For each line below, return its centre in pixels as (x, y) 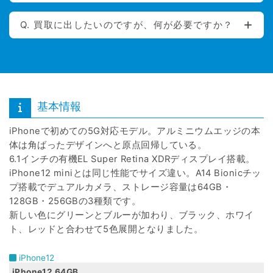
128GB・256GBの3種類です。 (75, 201)
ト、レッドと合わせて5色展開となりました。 (106, 229)
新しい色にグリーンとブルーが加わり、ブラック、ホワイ (132, 215)
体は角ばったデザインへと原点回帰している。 (108, 145)
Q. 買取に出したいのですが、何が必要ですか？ (127, 25)
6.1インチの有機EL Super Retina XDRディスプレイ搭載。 (132, 159)
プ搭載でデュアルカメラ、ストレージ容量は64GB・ (121, 187)
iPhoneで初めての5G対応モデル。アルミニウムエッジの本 (135, 131)
